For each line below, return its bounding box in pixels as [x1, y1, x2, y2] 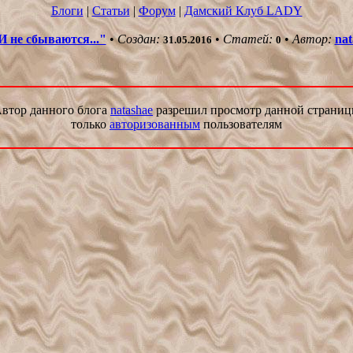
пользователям [200, 117, 282, 131]
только [71, 117, 110, 131]
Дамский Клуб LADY [184, 4, 303, 17]
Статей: [222, 32, 273, 46]
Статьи [91, 4, 130, 17]
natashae [110, 103, 153, 117]
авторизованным [110, 117, 200, 131]
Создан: [117, 32, 160, 46]
